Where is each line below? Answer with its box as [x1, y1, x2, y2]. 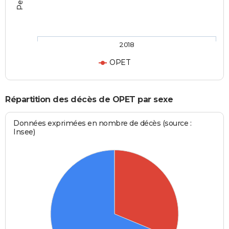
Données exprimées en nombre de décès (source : [13, 118, 192, 128]
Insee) [13, 127, 35, 136]
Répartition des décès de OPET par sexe [5, 95, 173, 105]
